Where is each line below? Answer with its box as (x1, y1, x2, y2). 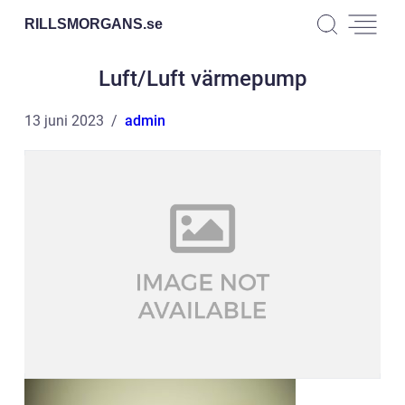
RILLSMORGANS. (24, 15, 146, 32)
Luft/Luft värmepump (98, 66, 307, 91)
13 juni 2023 (24, 112, 104, 129)
